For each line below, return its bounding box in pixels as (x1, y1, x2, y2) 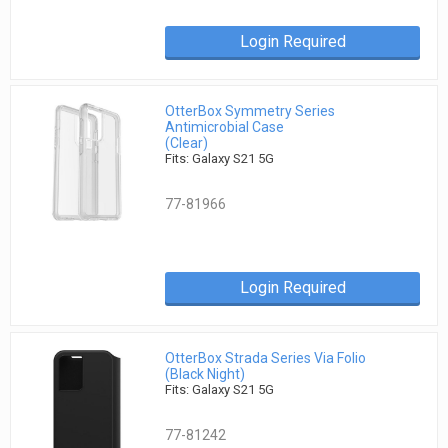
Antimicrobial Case (165, 119, 285, 136)
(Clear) (165, 135, 209, 152)
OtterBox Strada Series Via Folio (165, 349, 367, 366)
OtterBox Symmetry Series (165, 103, 336, 120)
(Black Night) (165, 365, 246, 382)
